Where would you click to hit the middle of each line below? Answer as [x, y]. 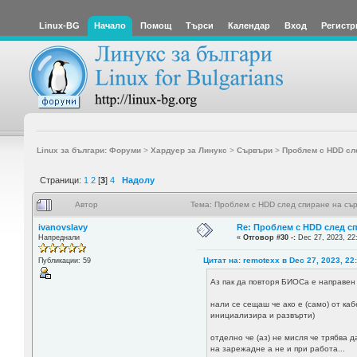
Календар [249, 25]
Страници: [62, 180]
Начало [110, 25]
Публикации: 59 [64, 260]
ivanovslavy [63, 227]
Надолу [138, 180]
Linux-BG [59, 25]
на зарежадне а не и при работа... [278, 349]
